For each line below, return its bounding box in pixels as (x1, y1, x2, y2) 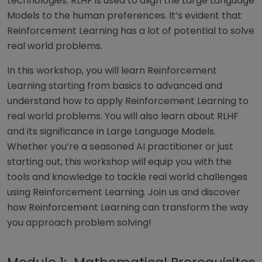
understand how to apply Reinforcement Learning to (7, 94, 249, 108)
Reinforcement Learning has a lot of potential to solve (7, 24, 254, 38)
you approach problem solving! (7, 216, 154, 230)
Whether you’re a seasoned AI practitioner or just (7, 140, 233, 154)
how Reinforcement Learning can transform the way (7, 201, 249, 215)
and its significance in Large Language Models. (7, 125, 216, 139)
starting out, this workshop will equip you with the (7, 155, 232, 169)
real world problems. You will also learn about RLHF (7, 109, 239, 123)
